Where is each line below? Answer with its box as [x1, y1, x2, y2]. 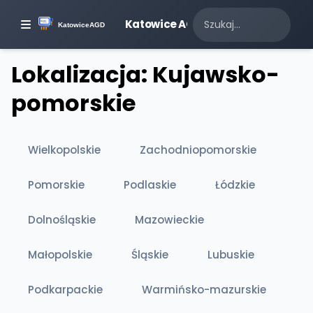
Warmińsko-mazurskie [142, 282, 266, 297]
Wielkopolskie [28, 143, 101, 157]
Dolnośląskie [28, 212, 96, 227]
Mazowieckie [135, 212, 204, 227]
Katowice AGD [124, 17, 203, 31]
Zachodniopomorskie [140, 143, 256, 157]
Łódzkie [215, 177, 255, 192]
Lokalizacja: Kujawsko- [11, 59, 279, 90]
